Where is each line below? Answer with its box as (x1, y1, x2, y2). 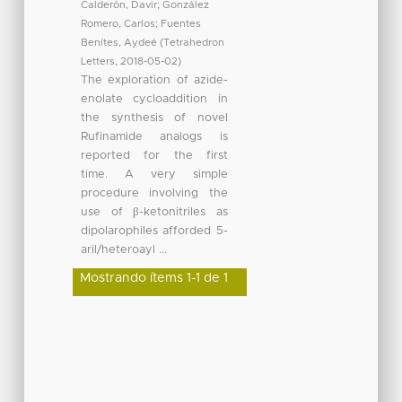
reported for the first (80, 149, 228, 162)
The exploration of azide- (80, 74, 228, 86)
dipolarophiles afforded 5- (80, 224, 228, 237)
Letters (80, 56, 115, 66)
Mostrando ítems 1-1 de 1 (79, 271, 228, 284)
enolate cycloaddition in (80, 92, 228, 105)
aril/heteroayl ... (80, 243, 167, 256)
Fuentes (160, 18, 201, 29)
